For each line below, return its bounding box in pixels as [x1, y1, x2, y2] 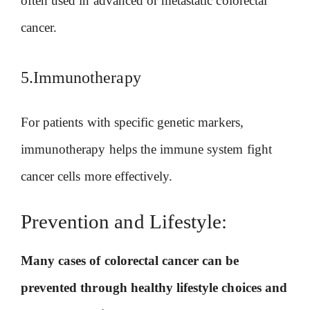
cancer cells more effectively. [21, 169, 173, 184]
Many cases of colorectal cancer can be [21, 253, 239, 268]
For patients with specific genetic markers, [21, 115, 244, 130]
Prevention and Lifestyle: [21, 210, 227, 232]
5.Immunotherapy [21, 69, 141, 87]
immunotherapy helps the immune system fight [21, 142, 272, 157]
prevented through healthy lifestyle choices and [21, 280, 287, 295]
